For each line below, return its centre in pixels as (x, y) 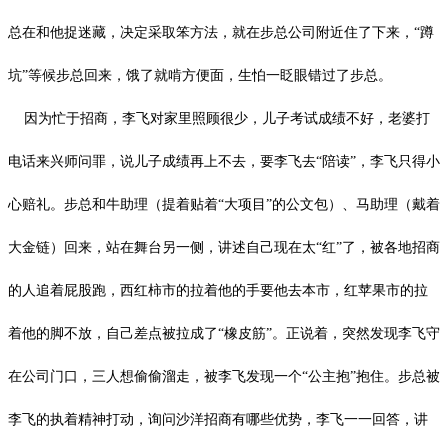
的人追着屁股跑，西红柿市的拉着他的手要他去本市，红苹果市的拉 (218, 290)
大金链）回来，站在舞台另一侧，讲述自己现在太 (162, 247)
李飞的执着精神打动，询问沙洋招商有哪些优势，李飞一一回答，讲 (218, 419)
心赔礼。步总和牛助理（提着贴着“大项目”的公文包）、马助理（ (210, 204)
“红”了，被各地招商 (378, 247)
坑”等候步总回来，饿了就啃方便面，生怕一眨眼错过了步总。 (200, 75)
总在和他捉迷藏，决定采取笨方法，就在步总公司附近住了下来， (211, 32)
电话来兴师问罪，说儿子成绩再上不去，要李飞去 (162, 161)
